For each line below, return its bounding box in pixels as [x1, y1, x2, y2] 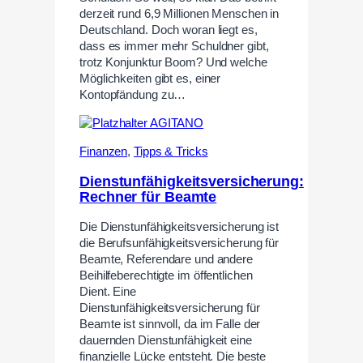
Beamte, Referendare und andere [79, 253, 253, 267]
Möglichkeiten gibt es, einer [79, 72, 221, 86]
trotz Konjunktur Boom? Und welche [79, 56, 267, 70]
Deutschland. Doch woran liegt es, [79, 23, 258, 37]
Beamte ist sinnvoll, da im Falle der [79, 318, 261, 331]
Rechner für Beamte [79, 188, 217, 205]
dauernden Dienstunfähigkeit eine [79, 334, 252, 348]
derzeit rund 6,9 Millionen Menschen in [79, 7, 280, 21]
